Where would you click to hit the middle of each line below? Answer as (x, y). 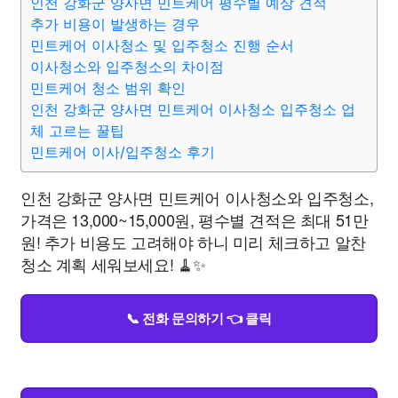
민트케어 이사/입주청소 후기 (123, 152)
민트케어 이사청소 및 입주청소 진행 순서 (162, 45)
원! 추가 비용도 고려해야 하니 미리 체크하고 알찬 (193, 242)
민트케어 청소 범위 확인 (108, 88)
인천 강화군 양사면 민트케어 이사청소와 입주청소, (197, 197)
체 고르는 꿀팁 (77, 131)
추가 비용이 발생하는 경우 (115, 24)
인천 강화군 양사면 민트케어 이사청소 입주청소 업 (193, 109)
